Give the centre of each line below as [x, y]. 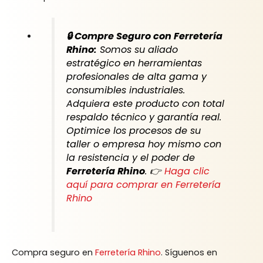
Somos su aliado [137, 50]
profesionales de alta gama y [136, 77]
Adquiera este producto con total [145, 104]
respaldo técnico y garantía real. [144, 117]
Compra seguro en [53, 252]
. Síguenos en [189, 252]
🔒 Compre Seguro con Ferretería [144, 36]
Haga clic [187, 171]
